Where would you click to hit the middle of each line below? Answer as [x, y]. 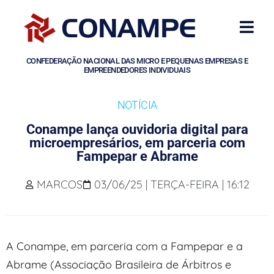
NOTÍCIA [137, 105]
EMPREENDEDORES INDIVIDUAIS [137, 70]
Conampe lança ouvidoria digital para [137, 129]
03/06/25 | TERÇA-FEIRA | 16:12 [172, 184]
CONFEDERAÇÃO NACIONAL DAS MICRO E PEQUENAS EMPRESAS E [137, 61]
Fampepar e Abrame [137, 156]
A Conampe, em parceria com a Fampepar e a [124, 246]
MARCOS [59, 184]
